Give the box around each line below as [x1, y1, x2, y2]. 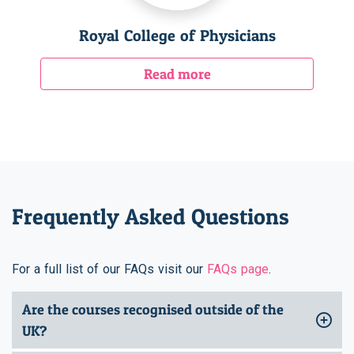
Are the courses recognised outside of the [22, 301, 284, 318]
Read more [143, 65, 211, 82]
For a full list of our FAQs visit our [12, 262, 207, 277]
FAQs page [207, 262, 269, 277]
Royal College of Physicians [78, 25, 276, 45]
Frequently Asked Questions [12, 202, 289, 230]
